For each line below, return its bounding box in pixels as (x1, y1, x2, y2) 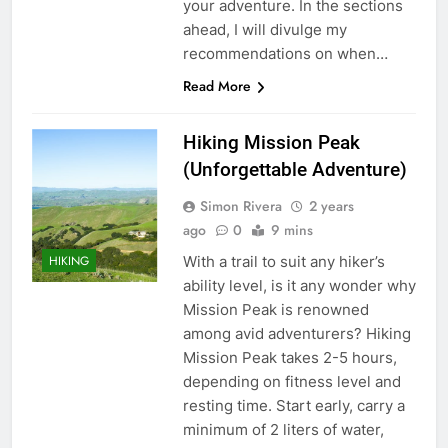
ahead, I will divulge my (182, 19, 347, 39)
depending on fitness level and (182, 371, 401, 391)
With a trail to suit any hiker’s (182, 251, 385, 271)
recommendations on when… (182, 43, 388, 63)
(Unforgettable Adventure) (182, 157, 407, 181)
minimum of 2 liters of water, (182, 419, 384, 439)
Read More (182, 75, 251, 96)
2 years (308, 195, 354, 216)
